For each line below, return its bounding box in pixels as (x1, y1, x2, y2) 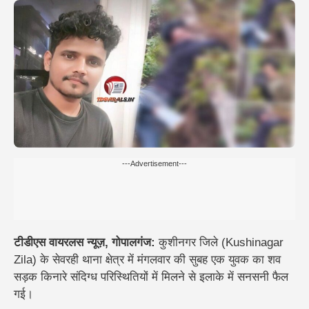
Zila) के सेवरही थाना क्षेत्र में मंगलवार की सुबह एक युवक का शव (14, 252, 281, 266)
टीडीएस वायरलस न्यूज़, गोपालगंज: (14, 235, 155, 249)
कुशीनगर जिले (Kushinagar (155, 235, 283, 249)
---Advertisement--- (122, 159, 187, 168)
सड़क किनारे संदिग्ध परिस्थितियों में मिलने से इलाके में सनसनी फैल (14, 270, 288, 283)
